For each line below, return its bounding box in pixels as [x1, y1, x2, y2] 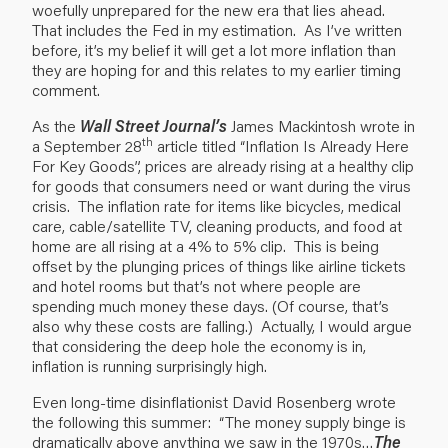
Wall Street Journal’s [80, 114, 227, 136]
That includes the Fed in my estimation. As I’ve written [32, 18, 402, 40]
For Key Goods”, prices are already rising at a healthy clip [32, 154, 414, 176]
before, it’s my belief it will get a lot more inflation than [32, 38, 396, 60]
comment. [32, 78, 100, 100]
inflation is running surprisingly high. [32, 354, 267, 376]
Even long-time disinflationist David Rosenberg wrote [32, 390, 396, 412]
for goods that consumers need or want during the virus [32, 174, 411, 196]
